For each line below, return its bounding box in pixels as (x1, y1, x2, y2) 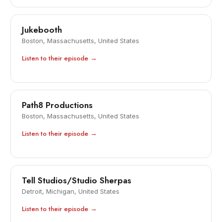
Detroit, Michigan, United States (22, 187, 120, 196)
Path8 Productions (22, 99, 93, 111)
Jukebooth (22, 24, 62, 36)
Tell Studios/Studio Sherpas (22, 174, 132, 187)
